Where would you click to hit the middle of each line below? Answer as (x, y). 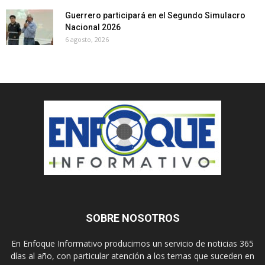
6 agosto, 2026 (87, 39)
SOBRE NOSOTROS (132, 218)
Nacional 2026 (93, 27)
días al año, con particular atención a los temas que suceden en (132, 256)
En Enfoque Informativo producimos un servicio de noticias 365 (132, 243)
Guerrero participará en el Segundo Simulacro (155, 15)
